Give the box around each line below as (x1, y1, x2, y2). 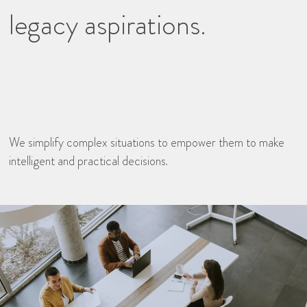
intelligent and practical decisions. (9, 152, 169, 171)
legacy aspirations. (9, 4, 207, 45)
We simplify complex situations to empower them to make (9, 134, 285, 152)
